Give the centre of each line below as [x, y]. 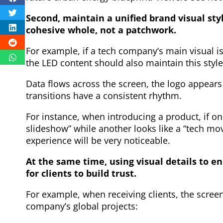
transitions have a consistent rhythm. [104, 95]
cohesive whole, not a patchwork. [101, 30]
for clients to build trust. [81, 173]
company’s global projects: [82, 206]
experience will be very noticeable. [98, 140]
